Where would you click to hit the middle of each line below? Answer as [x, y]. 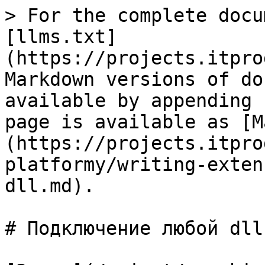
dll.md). [50, 186]
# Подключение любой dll [134, 228]
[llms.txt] [61, 37]
